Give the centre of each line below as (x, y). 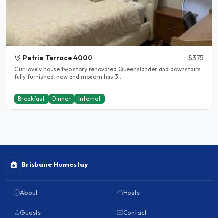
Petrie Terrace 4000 (58, 58)
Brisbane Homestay (54, 165)
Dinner (62, 99)
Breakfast (31, 99)
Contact (135, 212)
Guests (30, 212)
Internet (89, 99)
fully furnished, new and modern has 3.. (118, 77)
